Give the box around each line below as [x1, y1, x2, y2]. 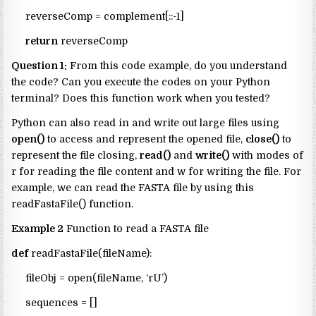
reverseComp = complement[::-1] [11, 11, 185, 23]
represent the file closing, [11, 150, 140, 162]
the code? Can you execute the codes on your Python [11, 76, 271, 88]
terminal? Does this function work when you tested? [11, 92, 271, 104]
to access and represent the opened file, [44, 133, 246, 145]
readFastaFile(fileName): [28, 248, 152, 260]
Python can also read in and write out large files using [11, 117, 280, 129]
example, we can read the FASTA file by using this [11, 182, 255, 194]
